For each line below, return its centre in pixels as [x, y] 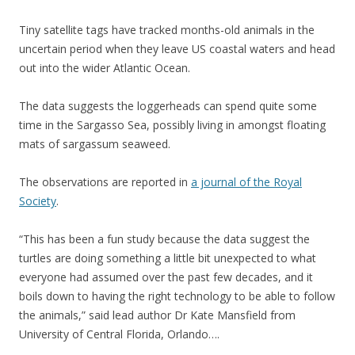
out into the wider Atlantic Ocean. [105, 67]
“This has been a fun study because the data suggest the [164, 239]
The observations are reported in [105, 181]
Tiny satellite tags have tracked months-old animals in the [167, 29]
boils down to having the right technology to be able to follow [177, 296]
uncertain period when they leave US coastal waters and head [177, 48]
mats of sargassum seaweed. [95, 143]
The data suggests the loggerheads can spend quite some [168, 105]
